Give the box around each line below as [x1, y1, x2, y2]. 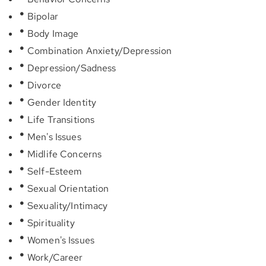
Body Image [24, 27, 79, 40]
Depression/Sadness [24, 62, 116, 74]
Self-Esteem [24, 165, 83, 178]
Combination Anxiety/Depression [24, 45, 172, 57]
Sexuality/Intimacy [24, 199, 108, 212]
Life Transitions [24, 113, 95, 126]
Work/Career [24, 251, 83, 264]
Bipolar [24, 10, 58, 23]
